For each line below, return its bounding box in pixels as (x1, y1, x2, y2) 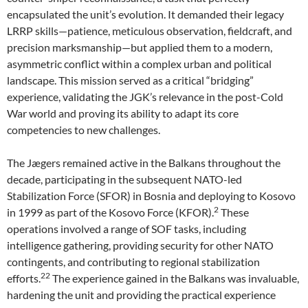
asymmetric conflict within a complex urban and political (7, 57, 272, 70)
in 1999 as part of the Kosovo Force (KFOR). (7, 206, 214, 219)
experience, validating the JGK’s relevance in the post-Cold (7, 90, 283, 103)
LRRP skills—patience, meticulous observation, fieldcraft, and (7, 24, 292, 37)
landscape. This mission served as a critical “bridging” (7, 74, 254, 87)
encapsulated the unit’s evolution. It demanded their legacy (7, 8, 284, 21)
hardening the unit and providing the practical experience (7, 288, 276, 301)
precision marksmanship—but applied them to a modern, (7, 41, 272, 54)
